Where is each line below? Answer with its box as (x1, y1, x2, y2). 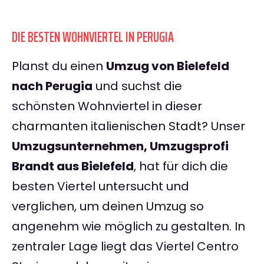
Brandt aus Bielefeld (12, 158, 134, 175)
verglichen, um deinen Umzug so (12, 198, 204, 215)
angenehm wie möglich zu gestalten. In (12, 218, 245, 235)
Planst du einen (12, 58, 106, 75)
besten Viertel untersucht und (12, 178, 189, 195)
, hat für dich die (134, 158, 228, 175)
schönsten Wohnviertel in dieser (12, 98, 202, 115)
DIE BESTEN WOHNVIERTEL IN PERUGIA (12, 26, 174, 49)
